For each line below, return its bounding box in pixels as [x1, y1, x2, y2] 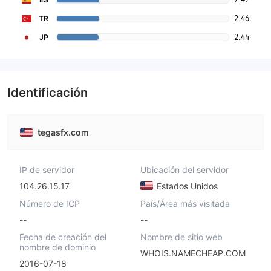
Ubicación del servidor [140, 165, 229, 175]
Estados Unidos [154, 180, 218, 191]
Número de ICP [19, 198, 80, 209]
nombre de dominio [19, 242, 96, 253]
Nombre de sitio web [140, 232, 223, 243]
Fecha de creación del [19, 232, 106, 243]
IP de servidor [19, 165, 74, 175]
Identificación [7, 85, 88, 100]
